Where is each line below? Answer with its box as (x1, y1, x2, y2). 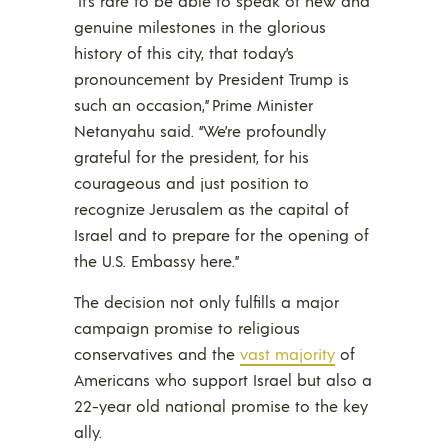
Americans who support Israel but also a (74, 368, 372, 390)
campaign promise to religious (74, 316, 300, 338)
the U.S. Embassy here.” (74, 249, 239, 271)
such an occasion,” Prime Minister (74, 93, 313, 115)
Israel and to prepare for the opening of (74, 223, 369, 245)
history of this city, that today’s (74, 41, 294, 63)
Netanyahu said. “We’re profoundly (74, 119, 326, 141)
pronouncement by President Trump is (74, 67, 349, 89)
